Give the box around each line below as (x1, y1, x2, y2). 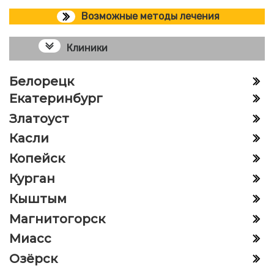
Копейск (9, 151, 65, 166)
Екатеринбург (9, 91, 103, 106)
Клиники (67, 42, 108, 54)
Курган (9, 171, 55, 186)
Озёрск (9, 251, 57, 267)
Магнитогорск (9, 211, 105, 226)
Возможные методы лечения (81, 10, 220, 23)
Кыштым (9, 191, 67, 206)
